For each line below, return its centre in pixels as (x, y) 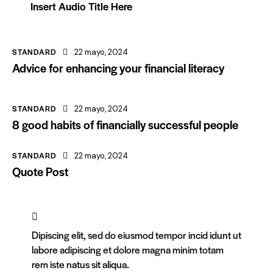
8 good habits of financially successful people (125, 124)
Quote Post (40, 171)
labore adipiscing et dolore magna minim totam (128, 249)
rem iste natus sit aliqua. (80, 264)
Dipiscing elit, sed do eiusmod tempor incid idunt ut (136, 235)
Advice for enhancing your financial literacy (118, 68)
